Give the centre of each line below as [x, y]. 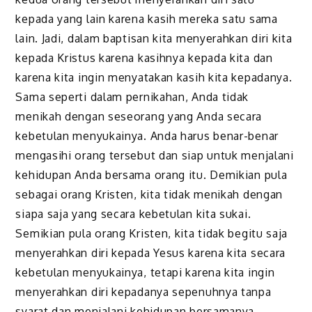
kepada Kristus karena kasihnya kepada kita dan [144, 58]
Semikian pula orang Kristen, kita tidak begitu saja [152, 234]
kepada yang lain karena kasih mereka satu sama [147, 19]
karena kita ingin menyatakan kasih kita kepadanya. [154, 78]
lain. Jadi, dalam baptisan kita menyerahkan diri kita [154, 39]
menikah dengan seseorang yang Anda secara [139, 117]
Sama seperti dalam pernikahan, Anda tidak [132, 97]
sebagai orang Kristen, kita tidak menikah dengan [149, 195]
